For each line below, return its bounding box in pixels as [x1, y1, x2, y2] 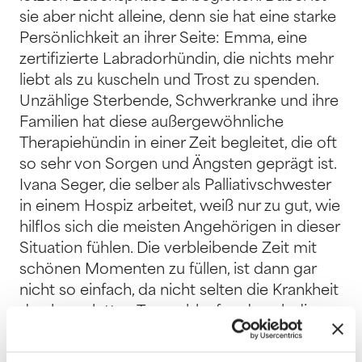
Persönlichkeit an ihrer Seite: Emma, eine [19, 32, 307, 48]
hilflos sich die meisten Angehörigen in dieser [19, 221, 339, 237]
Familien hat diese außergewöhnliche [19, 116, 284, 132]
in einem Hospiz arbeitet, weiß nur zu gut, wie [19, 200, 340, 216]
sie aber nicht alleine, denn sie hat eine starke [19, 11, 336, 27]
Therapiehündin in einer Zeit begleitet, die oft [19, 137, 337, 153]
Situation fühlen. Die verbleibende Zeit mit [19, 242, 317, 258]
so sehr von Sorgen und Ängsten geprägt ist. [19, 158, 336, 174]
